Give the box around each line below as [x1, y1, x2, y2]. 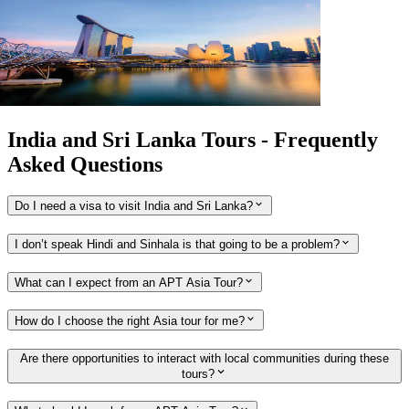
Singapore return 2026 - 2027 [7, 72, 177, 89]
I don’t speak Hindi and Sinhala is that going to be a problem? [15, 237, 340, 252]
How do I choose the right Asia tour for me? [15, 313, 245, 328]
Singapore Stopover [7, 35, 156, 55]
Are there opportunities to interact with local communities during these [20, 351, 389, 366]
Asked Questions [7, 152, 163, 176]
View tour [7, 89, 65, 105]
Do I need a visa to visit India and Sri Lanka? [15, 199, 253, 214]
